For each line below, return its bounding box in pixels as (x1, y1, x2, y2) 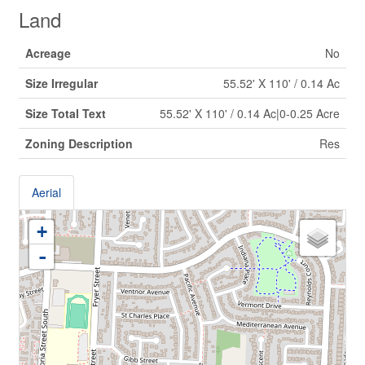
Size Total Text (25, 105, 106, 121)
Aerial (32, 184, 61, 200)
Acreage (25, 45, 71, 61)
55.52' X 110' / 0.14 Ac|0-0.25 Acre (160, 105, 340, 121)
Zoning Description (25, 135, 133, 152)
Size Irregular (25, 75, 98, 91)
